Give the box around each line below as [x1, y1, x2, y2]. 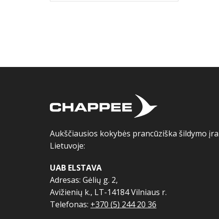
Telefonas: [50, 199, 90, 210]
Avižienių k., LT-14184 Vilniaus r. [50, 187, 167, 198]
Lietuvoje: [50, 140, 85, 152]
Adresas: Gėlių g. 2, [50, 175, 118, 186]
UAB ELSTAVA [50, 162, 102, 174]
